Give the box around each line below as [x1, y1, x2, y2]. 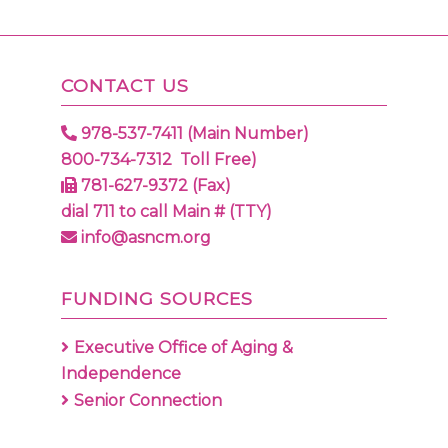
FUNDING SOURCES [61, 288, 254, 310]
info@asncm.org [77, 227, 212, 247]
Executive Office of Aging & [74, 338, 294, 358]
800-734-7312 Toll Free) [61, 149, 258, 169]
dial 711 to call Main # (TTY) [61, 201, 273, 221]
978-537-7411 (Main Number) [77, 123, 310, 143]
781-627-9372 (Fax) [81, 175, 232, 195]
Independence [61, 364, 182, 384]
